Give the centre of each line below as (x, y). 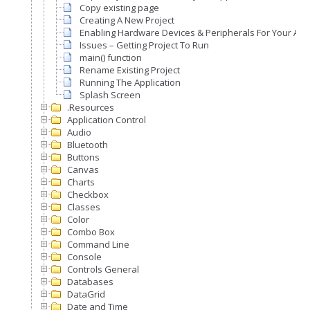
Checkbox (88, 194)
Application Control (107, 120)
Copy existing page (119, 8)
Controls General (103, 269)
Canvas (83, 170)
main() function (111, 57)
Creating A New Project (127, 20)
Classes (84, 207)
